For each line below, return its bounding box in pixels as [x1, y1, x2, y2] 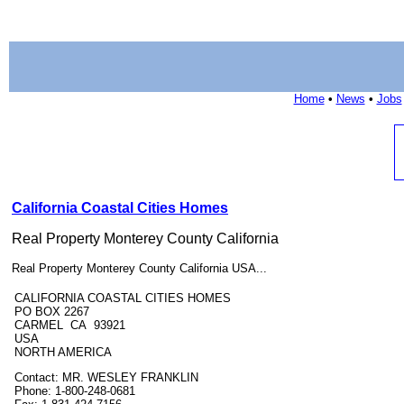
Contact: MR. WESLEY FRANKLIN [14, 371, 198, 384]
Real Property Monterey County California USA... [12, 262, 267, 275]
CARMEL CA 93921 [14, 318, 133, 332]
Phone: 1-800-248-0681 [14, 384, 135, 398]
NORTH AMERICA [14, 345, 112, 359]
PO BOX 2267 [14, 305, 89, 318]
